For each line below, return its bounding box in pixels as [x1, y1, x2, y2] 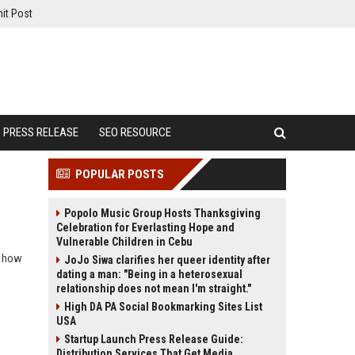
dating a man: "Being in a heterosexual [56, 268, 242, 281]
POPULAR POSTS [75, 167, 164, 181]
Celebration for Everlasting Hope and [56, 221, 235, 234]
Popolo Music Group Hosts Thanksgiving [64, 207, 261, 219]
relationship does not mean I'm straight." [56, 282, 251, 295]
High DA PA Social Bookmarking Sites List [64, 300, 262, 313]
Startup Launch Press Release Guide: [64, 333, 243, 345]
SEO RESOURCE [99, 125, 171, 139]
